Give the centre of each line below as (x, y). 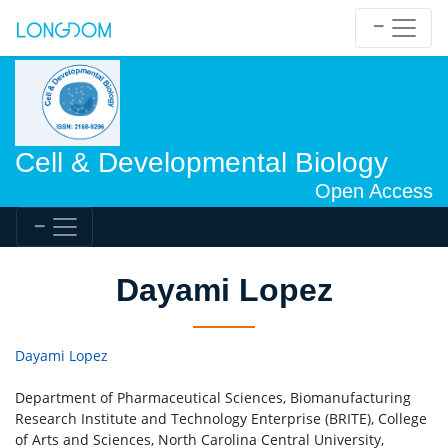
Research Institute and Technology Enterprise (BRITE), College (221, 419)
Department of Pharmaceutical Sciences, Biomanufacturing (213, 398)
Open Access (374, 191)
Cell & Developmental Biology (201, 163)
